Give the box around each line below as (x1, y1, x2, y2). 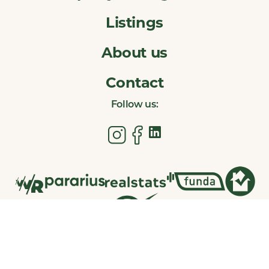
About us (101, 43, 168, 61)
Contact (105, 73, 164, 91)
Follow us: (110, 100, 159, 110)
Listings (106, 13, 163, 31)
